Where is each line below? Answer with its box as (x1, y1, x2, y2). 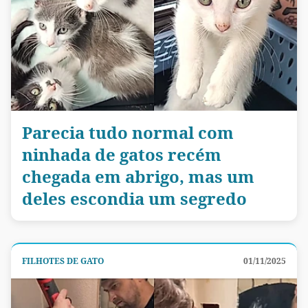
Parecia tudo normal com (22, 120, 234, 144)
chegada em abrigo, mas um (22, 164, 254, 188)
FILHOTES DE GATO (22, 254, 104, 267)
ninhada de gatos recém (22, 142, 221, 166)
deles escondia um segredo (22, 186, 247, 210)
